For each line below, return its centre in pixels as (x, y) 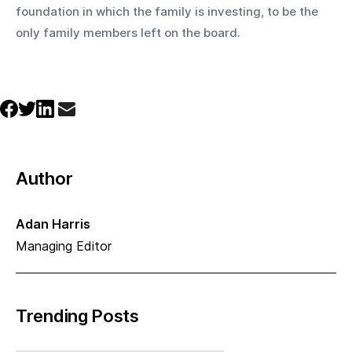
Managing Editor (64, 246)
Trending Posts (77, 315)
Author (44, 178)
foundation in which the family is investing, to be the (169, 11)
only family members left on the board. (128, 32)
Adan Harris (53, 224)
